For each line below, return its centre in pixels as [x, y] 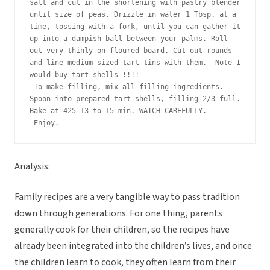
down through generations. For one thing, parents [118, 214]
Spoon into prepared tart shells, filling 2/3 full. [135, 99]
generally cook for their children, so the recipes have [122, 230]
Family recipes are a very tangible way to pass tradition [127, 197]
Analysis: [32, 167]
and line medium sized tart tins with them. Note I [135, 63]
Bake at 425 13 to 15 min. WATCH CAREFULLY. [118, 111]
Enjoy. [49, 123]
